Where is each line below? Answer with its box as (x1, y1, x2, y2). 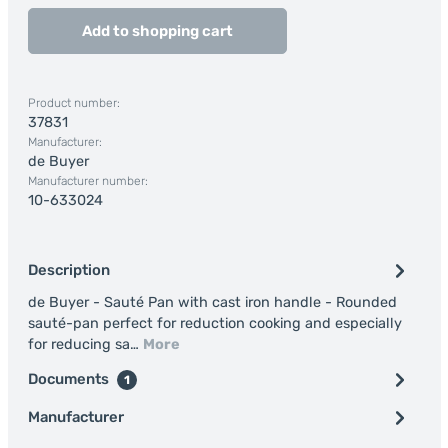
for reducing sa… (27, 336, 143, 353)
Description (27, 261, 110, 279)
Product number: (27, 96, 120, 110)
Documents (27, 370, 112, 388)
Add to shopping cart (81, 22, 233, 40)
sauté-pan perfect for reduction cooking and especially (27, 315, 402, 332)
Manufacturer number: (27, 174, 148, 188)
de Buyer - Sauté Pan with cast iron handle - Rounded (27, 294, 397, 311)
